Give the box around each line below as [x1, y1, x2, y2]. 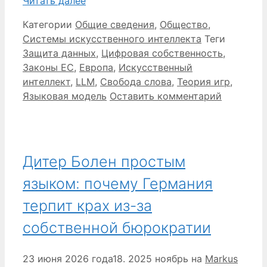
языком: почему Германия [23, 175, 213, 193]
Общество [160, 18, 208, 30]
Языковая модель [23, 89, 107, 102]
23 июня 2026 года [23, 253, 113, 265]
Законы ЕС [23, 61, 74, 73]
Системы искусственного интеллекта [23, 32, 201, 45]
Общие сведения [75, 18, 154, 30]
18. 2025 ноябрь [113, 253, 188, 265]
